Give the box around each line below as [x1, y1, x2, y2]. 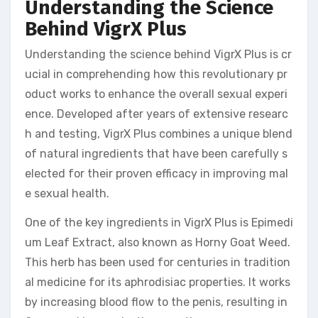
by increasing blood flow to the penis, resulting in [25, 295, 287, 309]
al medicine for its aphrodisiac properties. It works [25, 275, 290, 289]
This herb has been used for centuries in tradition [25, 255, 290, 269]
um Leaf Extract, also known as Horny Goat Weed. [25, 235, 290, 249]
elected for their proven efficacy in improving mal [25, 166, 288, 180]
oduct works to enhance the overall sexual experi [25, 87, 287, 101]
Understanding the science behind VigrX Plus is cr [25, 47, 292, 61]
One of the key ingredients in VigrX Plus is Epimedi [25, 215, 293, 229]
